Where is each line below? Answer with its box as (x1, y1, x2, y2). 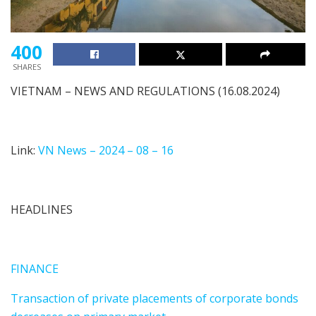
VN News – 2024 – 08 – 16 (38, 142, 174, 159)
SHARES (12, 61, 41, 73)
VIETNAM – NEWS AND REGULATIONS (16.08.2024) (11, 83, 280, 99)
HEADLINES (11, 202, 73, 218)
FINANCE (11, 261, 59, 277)
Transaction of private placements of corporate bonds (11, 291, 298, 307)
